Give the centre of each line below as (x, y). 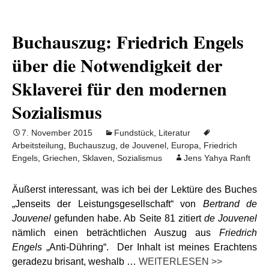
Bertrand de (230, 204)
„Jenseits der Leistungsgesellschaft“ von (107, 204)
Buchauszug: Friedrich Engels (128, 41)
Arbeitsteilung (38, 145)
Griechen (60, 158)
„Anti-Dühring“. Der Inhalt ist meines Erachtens (150, 247)
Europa (185, 145)
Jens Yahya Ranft (217, 158)
